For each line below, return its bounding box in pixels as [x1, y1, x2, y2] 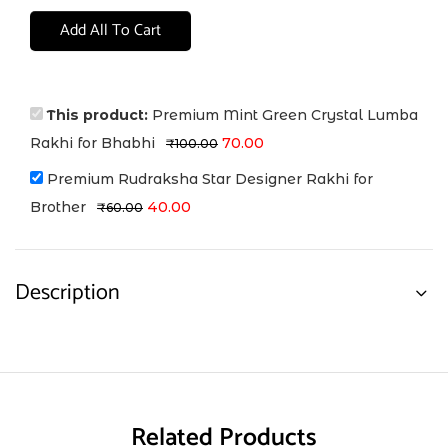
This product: [47, 106, 152, 125]
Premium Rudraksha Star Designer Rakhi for [47, 170, 373, 189]
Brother [30, 198, 86, 217]
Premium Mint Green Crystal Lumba [152, 106, 418, 125]
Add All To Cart [60, 17, 161, 45]
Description [15, 275, 120, 312]
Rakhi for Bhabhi [30, 134, 155, 153]
